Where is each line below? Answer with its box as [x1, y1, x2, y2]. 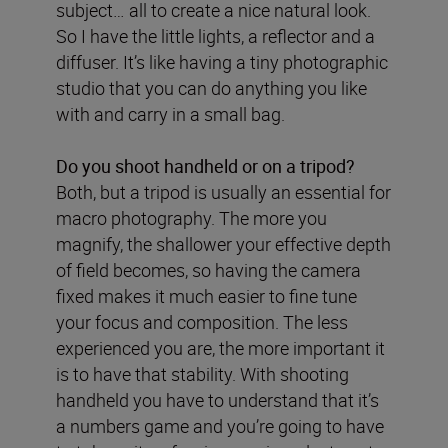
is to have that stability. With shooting [56, 361, 349, 386]
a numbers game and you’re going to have [56, 413, 384, 438]
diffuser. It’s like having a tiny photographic [56, 49, 388, 74]
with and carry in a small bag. [56, 101, 285, 126]
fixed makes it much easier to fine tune [56, 283, 357, 308]
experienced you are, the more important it [56, 335, 385, 360]
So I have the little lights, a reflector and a [56, 23, 375, 48]
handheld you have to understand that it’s [56, 387, 379, 412]
